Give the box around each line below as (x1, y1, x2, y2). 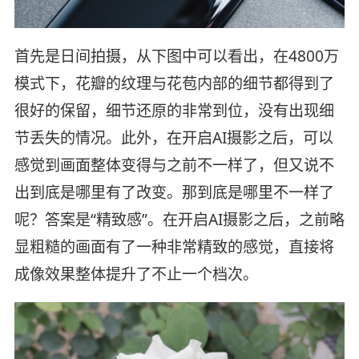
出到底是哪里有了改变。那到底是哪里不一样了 (14, 181, 334, 203)
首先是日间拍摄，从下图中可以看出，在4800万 (14, 45, 339, 67)
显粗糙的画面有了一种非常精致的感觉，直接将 (14, 236, 334, 257)
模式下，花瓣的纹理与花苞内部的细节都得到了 (14, 72, 334, 94)
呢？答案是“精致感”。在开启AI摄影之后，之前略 (14, 208, 345, 230)
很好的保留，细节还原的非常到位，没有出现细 (14, 99, 334, 121)
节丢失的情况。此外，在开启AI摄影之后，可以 (14, 127, 333, 148)
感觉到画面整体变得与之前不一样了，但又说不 (14, 154, 334, 175)
